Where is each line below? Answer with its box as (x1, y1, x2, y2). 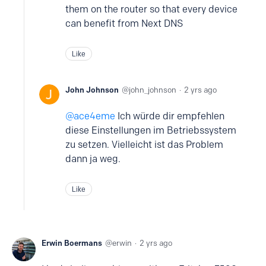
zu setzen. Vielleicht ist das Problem (65, 139, 223, 150)
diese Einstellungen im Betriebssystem (65, 125, 236, 136)
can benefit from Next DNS (65, 18, 183, 29)
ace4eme (74, 110, 115, 122)
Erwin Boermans (42, 238, 102, 248)
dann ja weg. (65, 153, 121, 164)
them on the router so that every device (65, 4, 237, 15)
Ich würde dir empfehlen (115, 110, 224, 122)
